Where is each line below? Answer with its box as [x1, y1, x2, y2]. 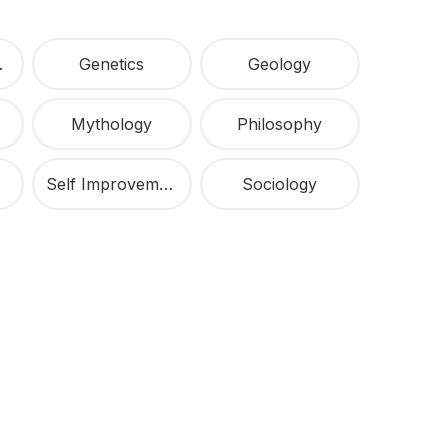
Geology [248, 54, 312, 75]
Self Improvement [158, 174, 173, 195]
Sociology [242, 174, 318, 195]
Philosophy [237, 114, 323, 135]
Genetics [79, 54, 145, 75]
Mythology [71, 114, 153, 135]
